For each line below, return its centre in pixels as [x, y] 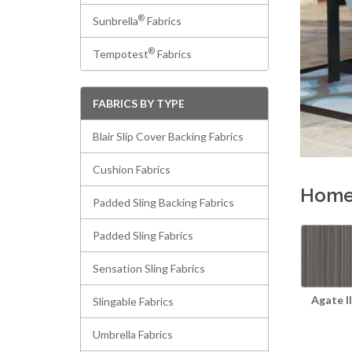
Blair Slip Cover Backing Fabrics [168, 136]
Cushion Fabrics [132, 169]
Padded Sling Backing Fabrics [163, 202]
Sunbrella [115, 21]
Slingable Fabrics [133, 301]
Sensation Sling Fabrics [149, 268]
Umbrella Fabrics [133, 334]
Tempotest [121, 54]
